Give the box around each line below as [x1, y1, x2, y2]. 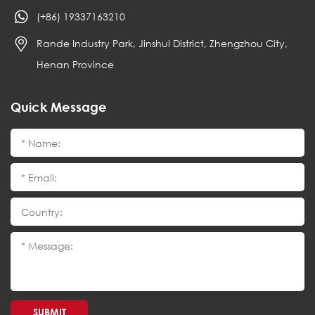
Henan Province [37, 58, 114, 72]
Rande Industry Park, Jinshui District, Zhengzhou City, [37, 37, 288, 51]
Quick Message [11, 99, 107, 115]
